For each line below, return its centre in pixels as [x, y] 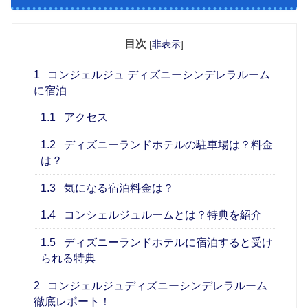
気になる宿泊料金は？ [118, 188]
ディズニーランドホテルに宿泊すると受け [167, 242]
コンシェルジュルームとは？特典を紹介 [162, 215]
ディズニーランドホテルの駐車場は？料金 [167, 145]
